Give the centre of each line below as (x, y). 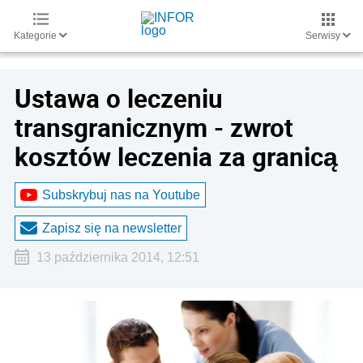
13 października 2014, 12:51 (117, 257)
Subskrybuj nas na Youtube (121, 194)
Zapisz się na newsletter (112, 228)
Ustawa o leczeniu (119, 98)
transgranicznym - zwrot (154, 127)
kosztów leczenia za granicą (176, 156)
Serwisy (324, 36)
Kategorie (36, 36)
